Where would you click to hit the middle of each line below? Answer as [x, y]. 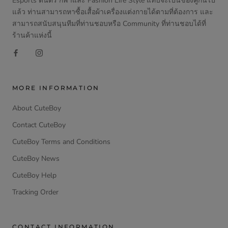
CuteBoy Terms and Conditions [61, 141]
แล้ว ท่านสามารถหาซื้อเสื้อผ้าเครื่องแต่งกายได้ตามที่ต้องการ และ [113, 12]
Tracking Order [35, 192]
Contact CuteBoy [39, 125]
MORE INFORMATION [56, 88]
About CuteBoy [37, 108]
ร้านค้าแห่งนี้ [32, 35]
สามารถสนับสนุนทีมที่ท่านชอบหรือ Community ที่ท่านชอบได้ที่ [109, 23]
